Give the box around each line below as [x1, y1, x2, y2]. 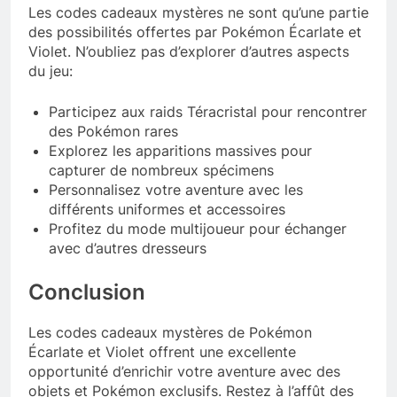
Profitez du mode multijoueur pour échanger [49, 220, 346, 238]
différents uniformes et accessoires [49, 200, 285, 219]
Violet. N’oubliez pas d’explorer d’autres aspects [28, 43, 349, 61]
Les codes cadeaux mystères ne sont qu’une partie [28, 4, 369, 22]
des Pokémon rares [49, 122, 178, 141]
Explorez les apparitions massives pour [49, 142, 312, 160]
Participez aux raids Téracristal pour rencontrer [49, 103, 367, 121]
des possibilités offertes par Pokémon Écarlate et [28, 23, 362, 42]
